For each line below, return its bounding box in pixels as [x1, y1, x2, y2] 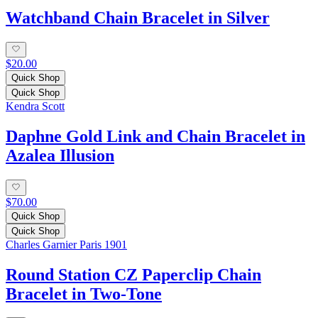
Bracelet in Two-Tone [6, 284, 162, 303]
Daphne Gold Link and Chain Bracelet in [6, 127, 305, 146]
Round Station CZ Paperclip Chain [6, 265, 261, 284]
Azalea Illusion [6, 146, 114, 165]
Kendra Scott [6, 100, 65, 113]
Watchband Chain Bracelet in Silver [6, 9, 270, 28]
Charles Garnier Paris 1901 [6, 238, 127, 251]
